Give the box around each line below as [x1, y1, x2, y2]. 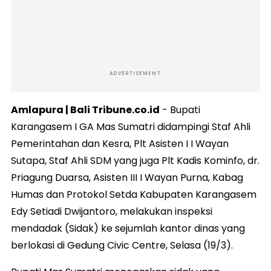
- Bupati [160, 103, 200, 117]
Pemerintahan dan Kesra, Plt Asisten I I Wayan [11, 137, 229, 151]
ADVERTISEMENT [109, 70, 162, 77]
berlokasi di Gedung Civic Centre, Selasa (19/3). [11, 238, 233, 253]
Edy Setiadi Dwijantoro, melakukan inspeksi [11, 204, 212, 219]
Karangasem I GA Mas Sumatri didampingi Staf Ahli [11, 120, 250, 134]
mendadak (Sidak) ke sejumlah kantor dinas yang [11, 221, 245, 236]
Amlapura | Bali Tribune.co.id [11, 103, 160, 117]
